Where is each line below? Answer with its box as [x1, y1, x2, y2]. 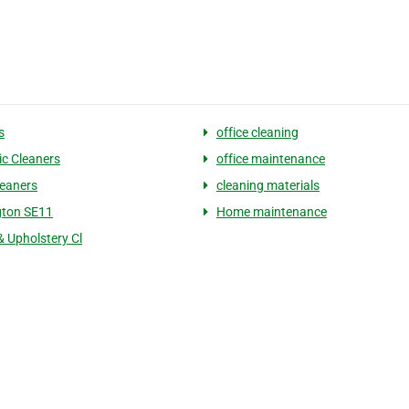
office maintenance [215, 151, 325, 166]
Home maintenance [215, 204, 327, 219]
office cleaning [215, 124, 299, 140]
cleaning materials [215, 177, 320, 193]
